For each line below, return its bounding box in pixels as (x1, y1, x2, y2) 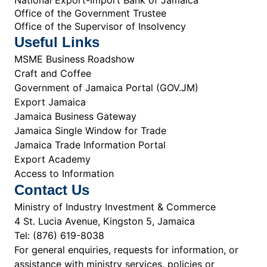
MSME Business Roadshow (14, 52, 135, 65)
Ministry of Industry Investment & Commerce (14, 200, 216, 213)
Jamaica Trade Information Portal (14, 138, 166, 151)
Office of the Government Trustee (14, 7, 166, 19)
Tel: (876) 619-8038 (14, 229, 104, 241)
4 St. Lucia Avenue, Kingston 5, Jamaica (14, 215, 195, 227)
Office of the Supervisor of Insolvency (14, 20, 186, 32)
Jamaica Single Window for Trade (14, 124, 166, 136)
